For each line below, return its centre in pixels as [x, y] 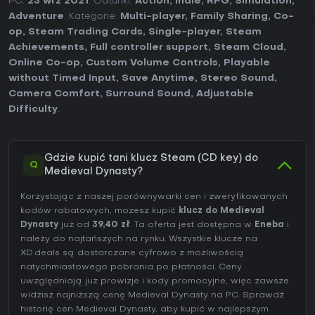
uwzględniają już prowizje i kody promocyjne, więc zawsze [155, 282]
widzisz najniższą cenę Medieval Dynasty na [123, 296]
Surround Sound [148, 94]
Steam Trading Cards [85, 32]
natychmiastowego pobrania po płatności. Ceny [131, 268]
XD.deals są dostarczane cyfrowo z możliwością [132, 253]
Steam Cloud [249, 48]
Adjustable [225, 94]
